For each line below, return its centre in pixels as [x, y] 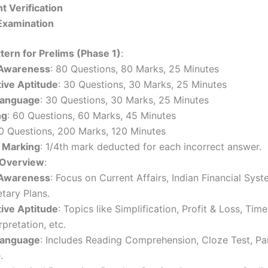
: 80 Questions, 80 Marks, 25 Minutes [135, 69]
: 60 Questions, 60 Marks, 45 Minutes [92, 115]
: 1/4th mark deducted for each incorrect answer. [151, 147]
